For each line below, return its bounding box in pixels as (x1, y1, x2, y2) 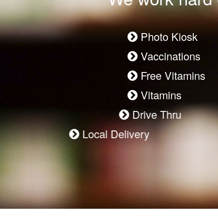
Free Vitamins (138, 68, 205, 83)
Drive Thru (137, 107, 190, 122)
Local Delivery (132, 126, 203, 141)
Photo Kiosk (138, 29, 198, 44)
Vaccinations (138, 48, 200, 63)
